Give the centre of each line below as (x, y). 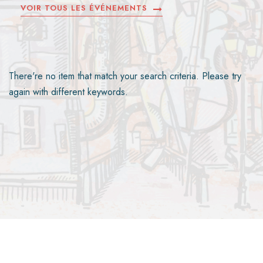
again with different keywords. (68, 92)
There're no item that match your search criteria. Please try (125, 76)
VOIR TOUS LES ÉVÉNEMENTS (84, 8)
